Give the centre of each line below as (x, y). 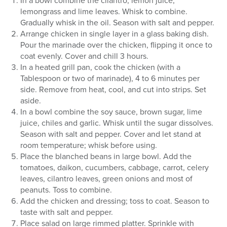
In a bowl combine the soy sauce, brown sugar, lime (111, 112)
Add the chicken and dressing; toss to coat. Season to (115, 201)
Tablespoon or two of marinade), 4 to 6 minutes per (110, 79)
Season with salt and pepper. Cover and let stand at (111, 134)
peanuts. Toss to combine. (66, 190)
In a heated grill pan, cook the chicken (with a (100, 67)
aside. (31, 101)
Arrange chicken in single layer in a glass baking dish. (115, 34)
